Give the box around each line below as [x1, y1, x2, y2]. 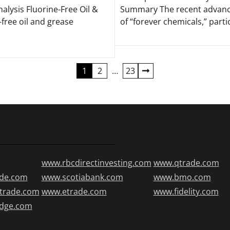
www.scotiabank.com [41, 171, 123, 183]
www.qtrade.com [153, 157, 219, 169]
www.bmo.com [153, 171, 211, 183]
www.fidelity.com [153, 186, 219, 198]
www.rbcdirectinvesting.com [41, 157, 151, 169]
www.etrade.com [41, 186, 107, 198]
